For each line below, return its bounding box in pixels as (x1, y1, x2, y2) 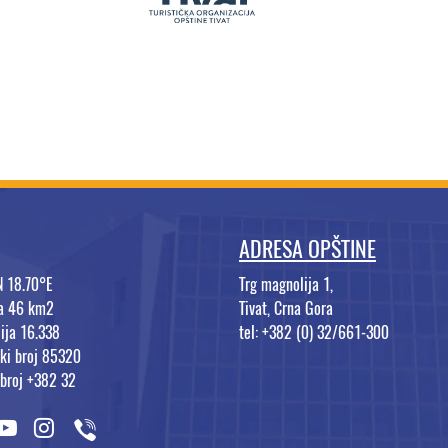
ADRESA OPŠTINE (239, 234, 376, 265)
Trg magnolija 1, (239, 274, 333, 296)
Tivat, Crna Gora (239, 298, 333, 320)
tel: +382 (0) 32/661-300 (239, 322, 389, 344)
